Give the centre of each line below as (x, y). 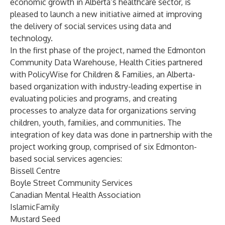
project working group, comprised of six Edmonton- (103, 147)
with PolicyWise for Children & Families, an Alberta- (103, 74)
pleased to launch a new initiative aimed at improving (106, 14)
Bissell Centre (35, 171)
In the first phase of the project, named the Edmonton (108, 50)
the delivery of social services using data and (91, 26)
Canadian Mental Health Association (75, 195)
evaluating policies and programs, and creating (93, 98)
